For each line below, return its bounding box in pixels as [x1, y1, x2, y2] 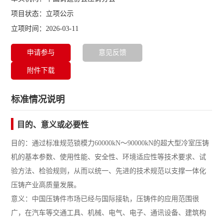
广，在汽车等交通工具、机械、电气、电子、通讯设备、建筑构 [11, 209, 207, 217]
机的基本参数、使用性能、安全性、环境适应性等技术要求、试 [11, 153, 207, 161]
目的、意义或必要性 [17, 120, 89, 129]
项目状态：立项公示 [11, 10, 74, 18]
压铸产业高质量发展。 [11, 181, 81, 189]
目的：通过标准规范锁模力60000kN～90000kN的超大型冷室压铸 [11, 139, 210, 147]
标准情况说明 [11, 95, 65, 105]
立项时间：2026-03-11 [11, 25, 79, 33]
